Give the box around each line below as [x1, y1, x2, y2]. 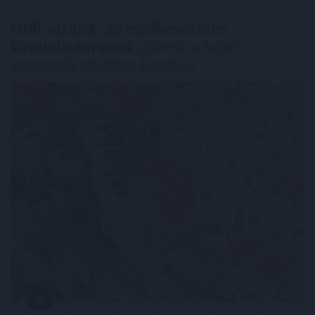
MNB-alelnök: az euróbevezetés [11, 19, 227, 39]
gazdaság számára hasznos [11, 56, 195, 76]
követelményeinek [11, 37, 134, 58]
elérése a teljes [134, 37, 238, 58]
